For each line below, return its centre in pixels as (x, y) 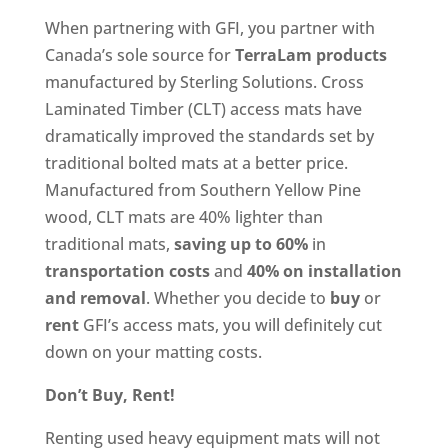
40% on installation (324, 270)
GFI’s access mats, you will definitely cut (230, 324)
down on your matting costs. (153, 351)
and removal (95, 297)
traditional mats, (109, 243)
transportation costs (129, 270)
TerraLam (273, 54)
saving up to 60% (240, 243)
